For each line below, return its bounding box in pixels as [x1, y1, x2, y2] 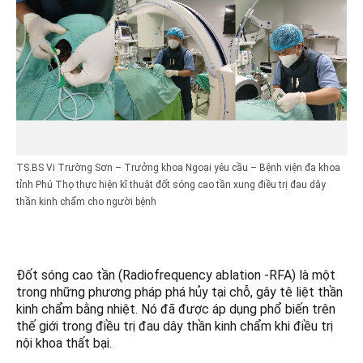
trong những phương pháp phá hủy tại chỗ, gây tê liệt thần [16, 284, 343, 301]
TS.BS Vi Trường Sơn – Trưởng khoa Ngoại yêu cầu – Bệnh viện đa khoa [16, 162, 340, 174]
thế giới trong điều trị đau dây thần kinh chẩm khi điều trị [16, 318, 333, 335]
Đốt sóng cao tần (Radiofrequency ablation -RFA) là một [16, 267, 335, 284]
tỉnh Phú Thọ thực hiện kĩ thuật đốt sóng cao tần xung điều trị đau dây [16, 179, 326, 191]
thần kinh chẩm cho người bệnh [16, 196, 156, 208]
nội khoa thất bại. [16, 335, 112, 352]
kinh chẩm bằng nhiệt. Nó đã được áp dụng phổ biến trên [16, 301, 335, 318]
